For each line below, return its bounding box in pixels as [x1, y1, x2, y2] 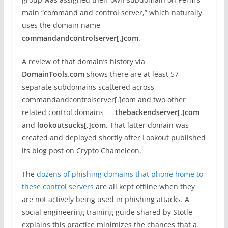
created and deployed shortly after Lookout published [21, 133, 206, 142]
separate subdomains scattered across [21, 82, 154, 92]
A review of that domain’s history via [21, 56, 145, 66]
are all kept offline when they [93, 182, 195, 191]
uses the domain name [21, 20, 100, 30]
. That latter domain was [105, 120, 189, 130]
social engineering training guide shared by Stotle [21, 207, 192, 217]
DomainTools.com [21, 69, 84, 79]
